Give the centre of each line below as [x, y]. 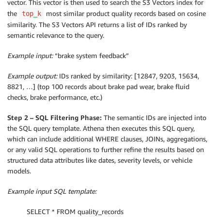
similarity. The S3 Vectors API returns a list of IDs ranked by [97, 25]
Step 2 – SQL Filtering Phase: [54, 118]
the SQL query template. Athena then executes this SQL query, [101, 128]
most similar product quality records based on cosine [125, 14]
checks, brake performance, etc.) [55, 97]
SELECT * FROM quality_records [75, 212]
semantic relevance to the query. [56, 35]
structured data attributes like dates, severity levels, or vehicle [100, 160]
